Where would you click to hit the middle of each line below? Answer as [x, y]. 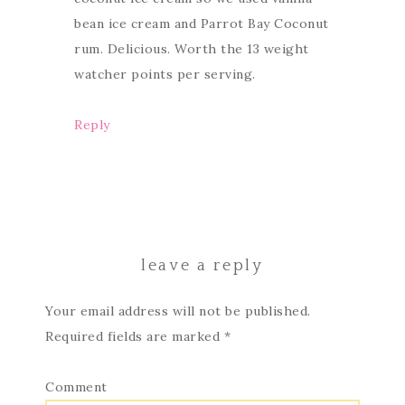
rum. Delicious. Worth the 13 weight [192, 48]
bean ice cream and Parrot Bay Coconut [202, 23]
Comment [76, 386]
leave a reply [202, 265]
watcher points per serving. [165, 74]
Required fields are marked [135, 336]
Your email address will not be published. [178, 311]
